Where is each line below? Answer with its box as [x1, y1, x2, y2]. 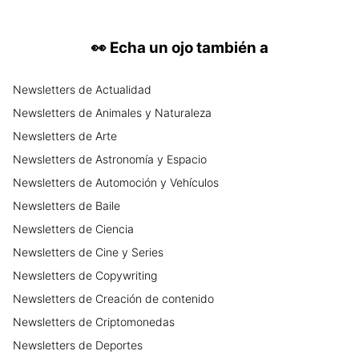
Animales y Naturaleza [95, 106, 212, 120]
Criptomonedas [95, 315, 175, 329]
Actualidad [95, 83, 151, 97]
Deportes [95, 338, 143, 353]
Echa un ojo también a [109, 38, 268, 58]
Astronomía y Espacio [95, 152, 207, 167]
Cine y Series [95, 245, 163, 260]
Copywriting [95, 268, 157, 283]
